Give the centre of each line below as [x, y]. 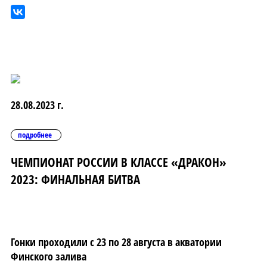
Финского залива [49, 257]
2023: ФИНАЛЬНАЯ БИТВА [75, 179]
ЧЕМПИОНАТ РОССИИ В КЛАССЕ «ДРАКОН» [119, 162]
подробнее [35, 135]
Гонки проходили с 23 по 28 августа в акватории [116, 242]
